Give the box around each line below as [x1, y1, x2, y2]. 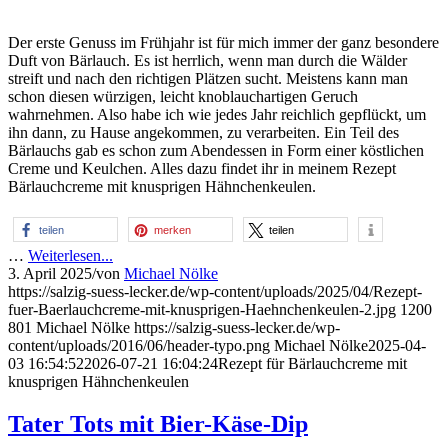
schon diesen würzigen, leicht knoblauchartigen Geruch [8, 87, 358, 105]
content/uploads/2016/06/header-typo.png [8, 336, 270, 354]
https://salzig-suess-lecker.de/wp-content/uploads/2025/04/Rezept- [8, 282, 422, 300]
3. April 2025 [8, 264, 92, 282]
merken [154, 223, 191, 236]
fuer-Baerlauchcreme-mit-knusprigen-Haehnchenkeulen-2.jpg [8, 300, 396, 318]
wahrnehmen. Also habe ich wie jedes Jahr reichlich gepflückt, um [8, 105, 426, 123]
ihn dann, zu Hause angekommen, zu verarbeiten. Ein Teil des [8, 123, 399, 141]
